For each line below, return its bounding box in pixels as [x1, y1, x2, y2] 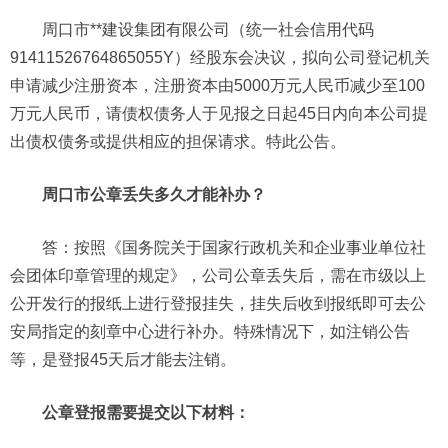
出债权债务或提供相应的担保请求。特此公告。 [10, 132, 346, 150]
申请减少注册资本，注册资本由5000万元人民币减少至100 [10, 76, 425, 94]
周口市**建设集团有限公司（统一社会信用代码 [42, 20, 374, 38]
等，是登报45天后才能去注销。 [10, 350, 236, 368]
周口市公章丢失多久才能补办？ [42, 185, 266, 203]
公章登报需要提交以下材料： [42, 403, 250, 421]
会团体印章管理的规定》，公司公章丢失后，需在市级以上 [10, 266, 426, 284]
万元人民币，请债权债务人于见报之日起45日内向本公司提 [10, 104, 428, 122]
